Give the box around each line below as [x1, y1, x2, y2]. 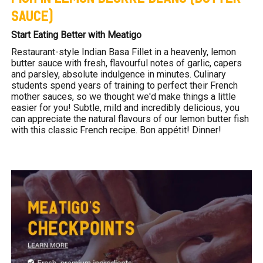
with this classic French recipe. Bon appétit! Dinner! [11, 124, 222, 136]
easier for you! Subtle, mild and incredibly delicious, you [11, 102, 240, 114]
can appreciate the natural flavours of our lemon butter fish [11, 113, 249, 125]
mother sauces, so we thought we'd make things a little [11, 91, 237, 103]
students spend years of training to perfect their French [11, 80, 238, 92]
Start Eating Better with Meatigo [11, 29, 142, 41]
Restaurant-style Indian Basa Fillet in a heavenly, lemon [11, 46, 237, 58]
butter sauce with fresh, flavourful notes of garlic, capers [11, 58, 242, 69]
